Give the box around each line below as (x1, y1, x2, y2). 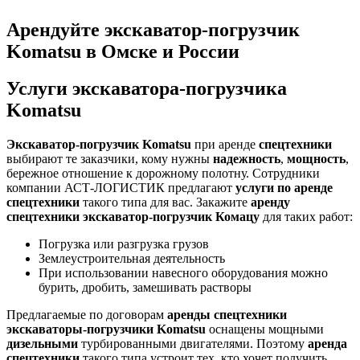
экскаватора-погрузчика (72, 78, 287, 100)
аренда (308, 337, 347, 351)
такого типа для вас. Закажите (80, 195, 251, 210)
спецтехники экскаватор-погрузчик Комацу (6, 210, 260, 224)
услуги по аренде (235, 181, 333, 195)
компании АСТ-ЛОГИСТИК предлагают (6, 181, 235, 195)
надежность (213, 152, 280, 166)
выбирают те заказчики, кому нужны (6, 152, 213, 166)
